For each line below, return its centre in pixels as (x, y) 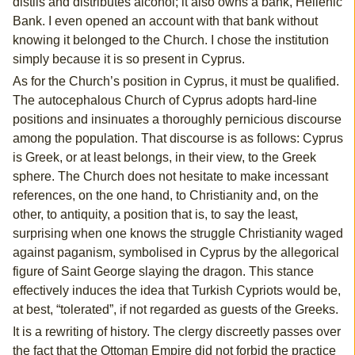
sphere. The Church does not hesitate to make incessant (170, 177)
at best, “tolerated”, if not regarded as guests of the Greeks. (175, 310)
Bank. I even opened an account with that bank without (165, 21)
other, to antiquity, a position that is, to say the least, (155, 215)
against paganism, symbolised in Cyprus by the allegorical (176, 253)
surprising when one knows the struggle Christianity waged (177, 234)
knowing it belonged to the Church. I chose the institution (170, 40)
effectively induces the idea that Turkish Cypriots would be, (176, 291)
